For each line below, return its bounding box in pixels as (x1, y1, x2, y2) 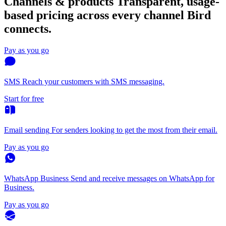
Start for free (4, 94, 44, 103)
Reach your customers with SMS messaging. (22, 77, 164, 86)
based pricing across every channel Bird (4, 8, 211, 22)
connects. (4, 22, 51, 35)
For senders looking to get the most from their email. (51, 125, 217, 134)
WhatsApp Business (4, 174, 69, 183)
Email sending (4, 125, 49, 134)
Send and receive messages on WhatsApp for (71, 174, 214, 183)
